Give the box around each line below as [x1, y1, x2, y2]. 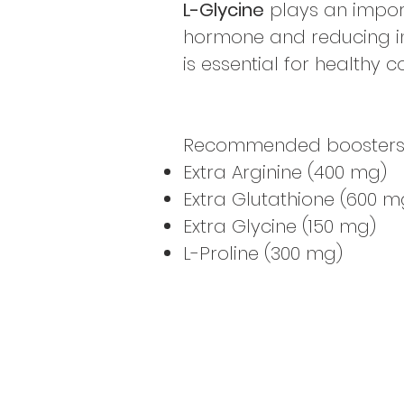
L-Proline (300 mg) [183, 241, 343, 266]
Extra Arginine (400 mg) [183, 160, 387, 185]
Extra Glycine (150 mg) [183, 214, 376, 239]
